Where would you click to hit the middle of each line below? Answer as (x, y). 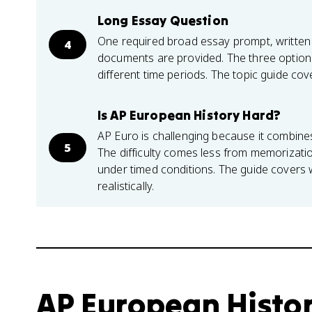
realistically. (126, 186)
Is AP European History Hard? (189, 115)
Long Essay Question (163, 20)
